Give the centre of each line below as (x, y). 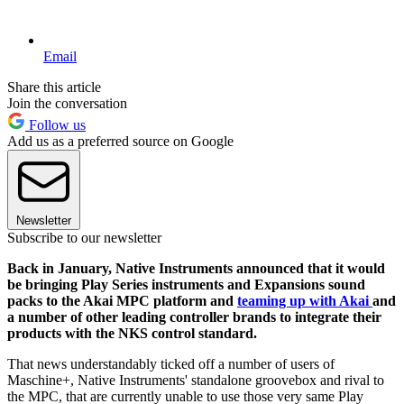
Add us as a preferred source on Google (120, 142)
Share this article (54, 87)
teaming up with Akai (305, 301)
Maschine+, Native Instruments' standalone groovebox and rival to (196, 381)
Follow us (55, 125)
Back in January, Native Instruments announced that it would (196, 269)
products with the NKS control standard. (132, 334)
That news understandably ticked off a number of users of (171, 364)
